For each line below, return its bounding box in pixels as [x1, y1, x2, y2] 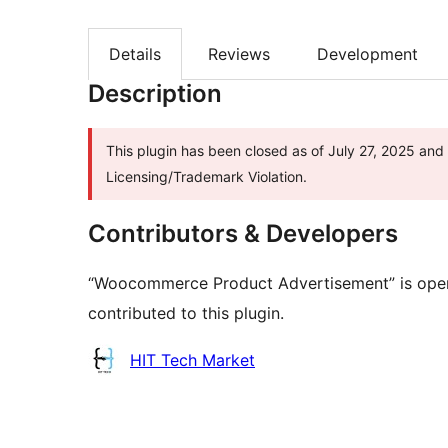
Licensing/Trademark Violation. [106, 168, 307, 186]
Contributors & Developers [88, 219, 398, 249]
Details [109, 44, 161, 65]
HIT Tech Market [130, 350, 255, 371]
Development [317, 44, 418, 65]
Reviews [208, 44, 270, 65]
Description [88, 79, 222, 109]
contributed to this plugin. [88, 303, 284, 324]
